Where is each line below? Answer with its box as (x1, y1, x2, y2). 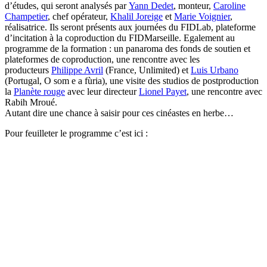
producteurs (5, 64, 51, 75)
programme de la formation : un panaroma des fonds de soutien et (5, 43, 250, 54)
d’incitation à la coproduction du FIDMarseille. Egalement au (5, 32, 235, 43)
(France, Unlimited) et (103, 64, 191, 75)
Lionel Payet (139, 86, 187, 97)
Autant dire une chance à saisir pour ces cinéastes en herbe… (5, 107, 234, 118)
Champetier (5, 11, 48, 21)
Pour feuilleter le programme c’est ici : (5, 128, 148, 138)
